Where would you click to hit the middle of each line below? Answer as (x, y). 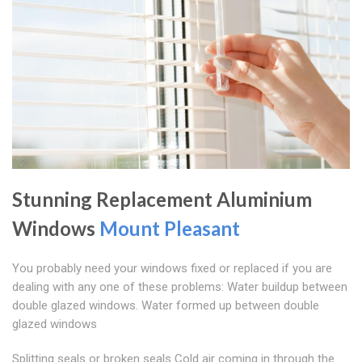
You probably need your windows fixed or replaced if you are (172, 269)
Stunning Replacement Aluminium (162, 200)
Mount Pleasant (170, 229)
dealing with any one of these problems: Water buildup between (180, 287)
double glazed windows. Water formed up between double (166, 306)
